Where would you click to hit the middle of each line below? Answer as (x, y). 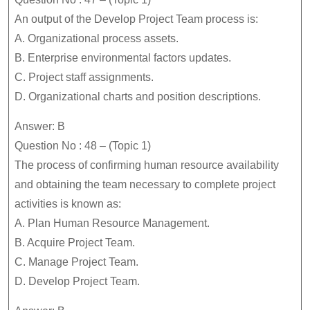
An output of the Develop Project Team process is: (136, 19)
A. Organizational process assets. (97, 38)
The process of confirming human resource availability (147, 165)
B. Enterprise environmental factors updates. (123, 58)
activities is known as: (68, 204)
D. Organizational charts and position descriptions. (138, 97)
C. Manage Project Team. (76, 262)
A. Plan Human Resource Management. (112, 223)
